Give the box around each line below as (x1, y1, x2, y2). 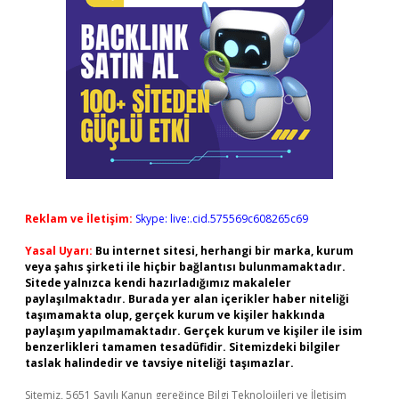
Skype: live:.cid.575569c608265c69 (135, 211, 308, 226)
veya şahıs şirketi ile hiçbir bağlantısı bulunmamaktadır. (25, 259, 346, 274)
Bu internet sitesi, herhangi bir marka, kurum (95, 243, 354, 258)
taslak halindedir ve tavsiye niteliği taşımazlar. (25, 355, 294, 370)
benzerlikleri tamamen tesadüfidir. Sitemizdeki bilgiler (25, 339, 340, 354)
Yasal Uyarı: (25, 243, 93, 258)
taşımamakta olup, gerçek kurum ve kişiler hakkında (25, 307, 325, 322)
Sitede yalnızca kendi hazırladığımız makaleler (25, 275, 291, 290)
